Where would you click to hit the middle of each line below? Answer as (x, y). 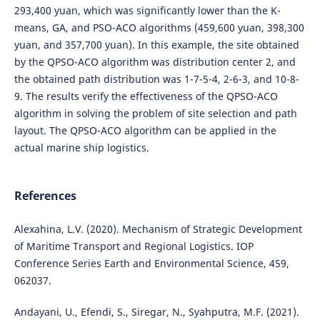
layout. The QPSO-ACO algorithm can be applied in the (145, 131)
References (45, 196)
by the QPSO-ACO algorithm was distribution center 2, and (155, 62)
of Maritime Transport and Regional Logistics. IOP (134, 246)
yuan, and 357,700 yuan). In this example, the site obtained (156, 45)
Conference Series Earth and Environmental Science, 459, (151, 264)
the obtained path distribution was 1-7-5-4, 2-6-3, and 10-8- (156, 79)
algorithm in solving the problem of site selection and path (155, 114)
